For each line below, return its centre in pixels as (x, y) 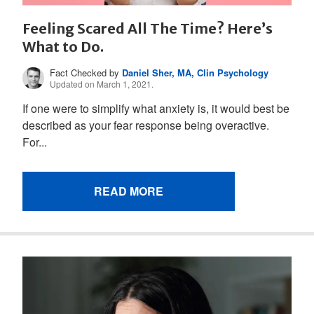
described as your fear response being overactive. (146, 125)
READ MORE (129, 191)
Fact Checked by (86, 72)
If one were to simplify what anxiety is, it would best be (156, 108)
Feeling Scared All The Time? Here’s (148, 28)
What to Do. (63, 46)
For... (35, 142)
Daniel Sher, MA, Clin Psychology (196, 72)
